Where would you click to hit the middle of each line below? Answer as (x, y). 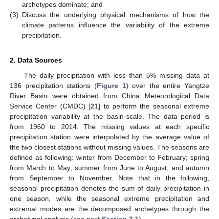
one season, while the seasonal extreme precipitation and (109, 199)
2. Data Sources (36, 60)
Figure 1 (111, 86)
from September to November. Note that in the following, (109, 178)
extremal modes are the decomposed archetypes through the (109, 209)
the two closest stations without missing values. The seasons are (109, 147)
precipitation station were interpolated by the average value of (109, 137)
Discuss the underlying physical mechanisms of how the (116, 15)
